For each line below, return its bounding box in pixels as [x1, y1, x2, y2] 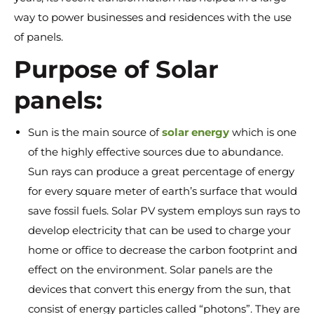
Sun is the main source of [28, 125, 162, 139]
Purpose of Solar [14, 55, 219, 84]
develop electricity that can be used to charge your [28, 224, 291, 237]
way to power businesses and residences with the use [14, 11, 292, 24]
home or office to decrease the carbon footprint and [28, 243, 297, 257]
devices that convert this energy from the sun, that [28, 282, 291, 296]
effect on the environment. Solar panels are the [28, 263, 273, 276]
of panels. [14, 30, 63, 43]
